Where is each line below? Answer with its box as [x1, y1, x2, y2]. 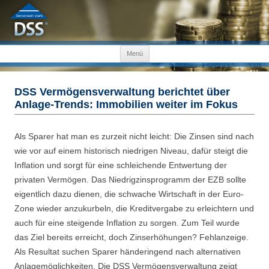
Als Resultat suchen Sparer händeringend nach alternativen [14, 247, 241, 257]
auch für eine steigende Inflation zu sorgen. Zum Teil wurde [14, 218, 240, 228]
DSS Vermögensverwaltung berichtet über [14, 86, 230, 98]
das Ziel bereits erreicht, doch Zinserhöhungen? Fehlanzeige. [14, 232, 249, 243]
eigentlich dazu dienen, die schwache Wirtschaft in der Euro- [14, 189, 244, 199]
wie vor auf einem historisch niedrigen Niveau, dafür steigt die [14, 146, 248, 156]
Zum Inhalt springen [149, 40, 226, 50]
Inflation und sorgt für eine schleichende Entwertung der [14, 160, 227, 171]
